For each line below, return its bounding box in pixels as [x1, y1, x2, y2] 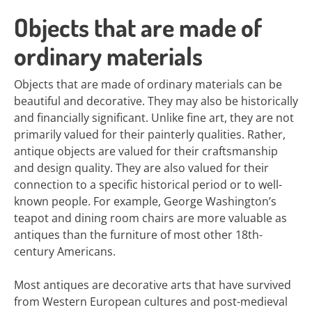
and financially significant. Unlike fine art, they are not [14, 110, 294, 125]
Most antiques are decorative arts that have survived [14, 277, 291, 292]
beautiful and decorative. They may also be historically [14, 93, 298, 109]
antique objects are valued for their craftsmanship [14, 143, 278, 159]
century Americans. [14, 244, 116, 259]
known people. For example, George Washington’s [14, 194, 276, 209]
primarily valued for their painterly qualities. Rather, [14, 127, 286, 142]
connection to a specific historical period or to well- [14, 177, 282, 192]
